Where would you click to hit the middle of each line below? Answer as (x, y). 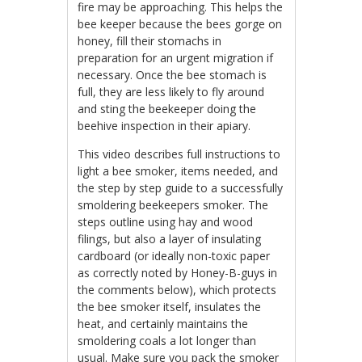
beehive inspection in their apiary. (166, 126)
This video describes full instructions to (179, 154)
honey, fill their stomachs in (150, 41)
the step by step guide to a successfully (181, 188)
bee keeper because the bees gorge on (180, 24)
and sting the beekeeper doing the (167, 109)
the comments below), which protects (177, 290)
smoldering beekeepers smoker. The (173, 205)
